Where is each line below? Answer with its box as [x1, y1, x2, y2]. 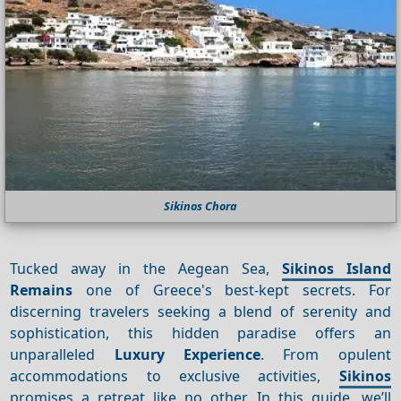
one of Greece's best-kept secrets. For [73, 279, 391, 300]
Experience [183, 344, 261, 364]
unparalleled [10, 344, 115, 364]
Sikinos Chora [164, 198, 237, 215]
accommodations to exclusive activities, [10, 365, 339, 386]
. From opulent [260, 344, 391, 364]
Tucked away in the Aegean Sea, [10, 258, 282, 278]
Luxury [114, 344, 165, 364]
